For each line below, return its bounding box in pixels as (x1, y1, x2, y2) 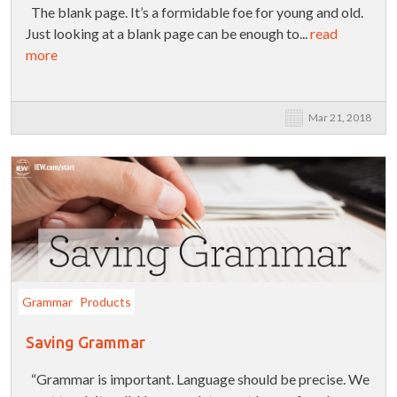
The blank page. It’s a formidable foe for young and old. (26, 4, 363, 21)
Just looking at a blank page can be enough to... (26, 25, 310, 43)
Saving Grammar (26, 333, 145, 352)
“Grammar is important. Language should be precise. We (26, 370, 370, 388)
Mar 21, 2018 (308, 111, 371, 125)
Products (80, 294, 131, 310)
